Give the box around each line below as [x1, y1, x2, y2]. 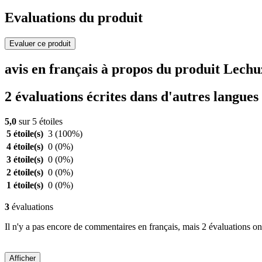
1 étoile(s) [6, 180, 43, 190]
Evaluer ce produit [9, 39, 71, 49]
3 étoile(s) [6, 154, 43, 164]
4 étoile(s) [6, 141, 43, 151]
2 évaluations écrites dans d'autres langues [5, 88, 258, 104]
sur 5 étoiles [16, 116, 63, 126]
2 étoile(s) [6, 167, 43, 177]
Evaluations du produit [5, 10, 143, 26]
